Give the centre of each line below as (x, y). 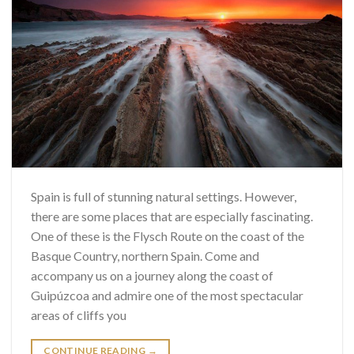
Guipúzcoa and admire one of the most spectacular (167, 295)
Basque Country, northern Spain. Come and (145, 255)
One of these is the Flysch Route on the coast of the (168, 235)
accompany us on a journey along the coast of (152, 275)
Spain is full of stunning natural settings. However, (164, 196)
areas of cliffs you (79, 314)
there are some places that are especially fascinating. (172, 216)
